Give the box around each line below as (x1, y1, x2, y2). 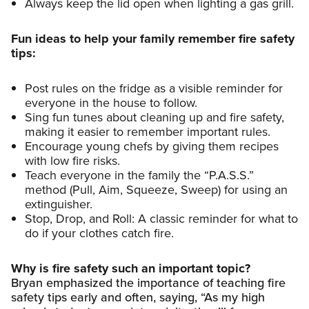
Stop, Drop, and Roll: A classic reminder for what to (25, 209, 298, 228)
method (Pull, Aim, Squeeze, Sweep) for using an (25, 180, 288, 199)
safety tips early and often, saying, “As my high (11, 288, 265, 306)
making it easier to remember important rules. (25, 122, 270, 141)
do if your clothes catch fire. (25, 223, 174, 242)
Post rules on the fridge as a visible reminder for (25, 79, 283, 97)
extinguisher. (25, 195, 92, 213)
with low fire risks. (25, 151, 120, 170)
